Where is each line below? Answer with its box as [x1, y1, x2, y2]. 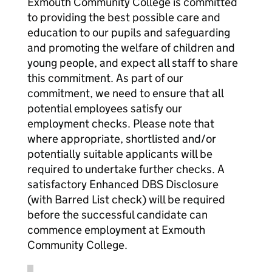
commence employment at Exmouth [27, 223, 205, 237]
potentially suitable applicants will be [27, 147, 212, 161]
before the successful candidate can [27, 208, 208, 222]
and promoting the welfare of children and [27, 41, 235, 55]
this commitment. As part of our [27, 71, 183, 85]
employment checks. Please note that [27, 117, 214, 131]
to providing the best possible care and [27, 10, 220, 24]
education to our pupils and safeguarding [27, 25, 230, 39]
